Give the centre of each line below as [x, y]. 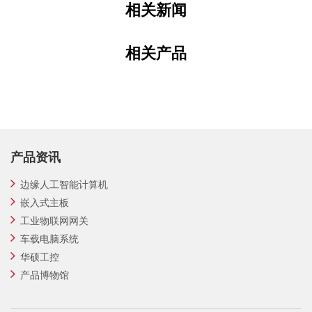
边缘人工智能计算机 [64, 185]
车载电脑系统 [49, 239]
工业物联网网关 [54, 221]
